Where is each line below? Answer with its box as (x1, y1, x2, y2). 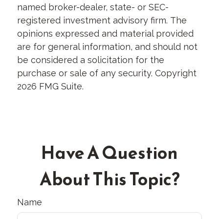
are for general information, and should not (17, 42, 197, 52)
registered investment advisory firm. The (17, 15, 187, 25)
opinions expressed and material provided (17, 28, 194, 39)
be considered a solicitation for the (17, 55, 164, 65)
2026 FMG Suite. (17, 81, 84, 91)
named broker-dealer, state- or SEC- (17, 2, 169, 12)
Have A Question (41, 139, 178, 166)
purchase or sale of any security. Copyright (17, 68, 197, 78)
